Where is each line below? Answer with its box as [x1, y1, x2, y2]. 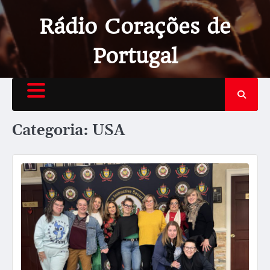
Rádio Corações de [39, 14, 231, 39]
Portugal [92, 44, 178, 68]
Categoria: [12, 121, 92, 140]
